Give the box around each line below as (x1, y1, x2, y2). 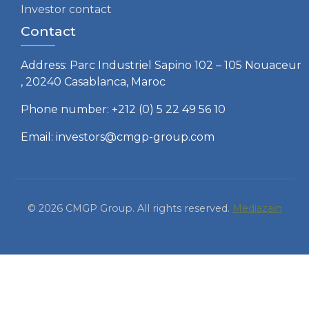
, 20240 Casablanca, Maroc (21, 74, 166, 88)
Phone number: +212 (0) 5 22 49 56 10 (21, 102, 226, 116)
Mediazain (232, 201, 282, 215)
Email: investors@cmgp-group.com (21, 130, 215, 143)
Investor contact (21, 2, 112, 16)
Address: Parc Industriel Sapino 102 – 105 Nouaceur (21, 58, 301, 72)
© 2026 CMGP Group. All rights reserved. (27, 201, 232, 215)
